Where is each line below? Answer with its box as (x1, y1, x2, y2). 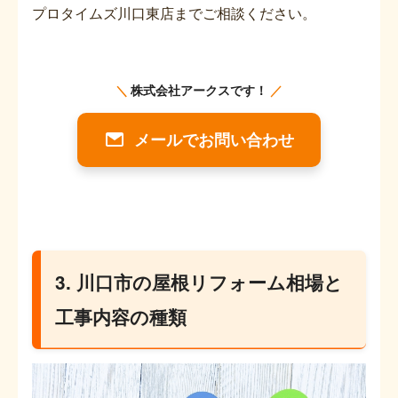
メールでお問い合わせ (134, 130, 294, 149)
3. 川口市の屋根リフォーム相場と (55, 268, 344, 295)
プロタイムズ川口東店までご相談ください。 (32, 4, 316, 22)
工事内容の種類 (55, 303, 187, 330)
